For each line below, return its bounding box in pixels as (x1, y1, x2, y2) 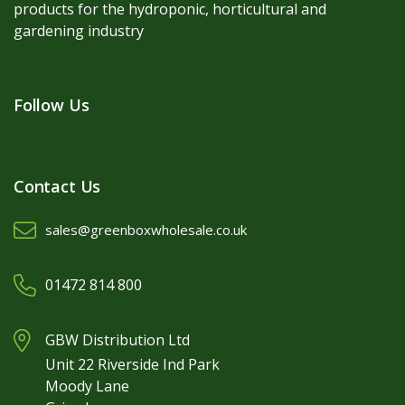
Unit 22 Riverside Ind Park (45, 354, 220, 375)
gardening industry (14, 21, 144, 42)
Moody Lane (45, 376, 129, 397)
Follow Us (14, 94, 89, 117)
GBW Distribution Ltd (45, 330, 190, 351)
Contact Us (14, 175, 101, 198)
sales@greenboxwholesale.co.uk (45, 221, 247, 240)
